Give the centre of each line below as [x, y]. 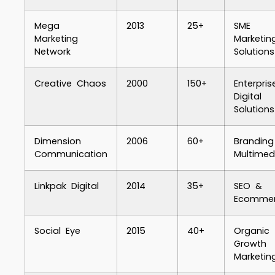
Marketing [56, 39]
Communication [71, 154]
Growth [250, 244]
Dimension [58, 141]
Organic [252, 231]
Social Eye [57, 231]
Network [52, 52]
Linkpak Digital [67, 186]
